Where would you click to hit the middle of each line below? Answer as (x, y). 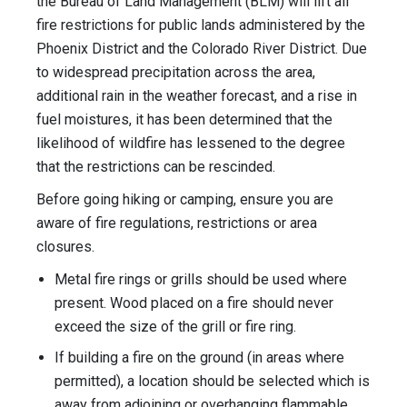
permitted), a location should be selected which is (212, 382)
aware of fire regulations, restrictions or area (177, 223)
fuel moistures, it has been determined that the (184, 120)
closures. (65, 247)
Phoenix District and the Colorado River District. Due (202, 49)
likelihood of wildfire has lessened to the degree (191, 144)
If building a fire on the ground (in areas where (199, 358)
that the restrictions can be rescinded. (156, 167)
